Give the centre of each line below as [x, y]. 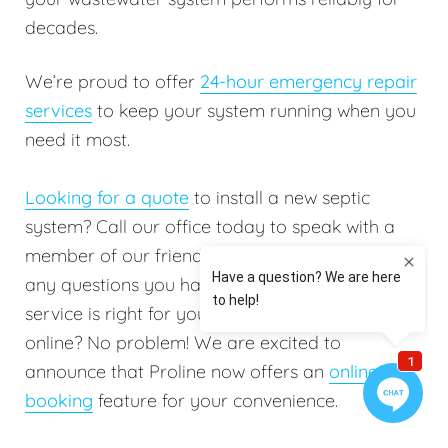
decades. [61, 27]
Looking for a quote [107, 197]
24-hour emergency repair [308, 81]
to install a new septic [279, 197]
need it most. [77, 139]
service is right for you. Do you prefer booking [213, 313]
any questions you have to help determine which [223, 284]
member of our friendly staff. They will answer [213, 255]
